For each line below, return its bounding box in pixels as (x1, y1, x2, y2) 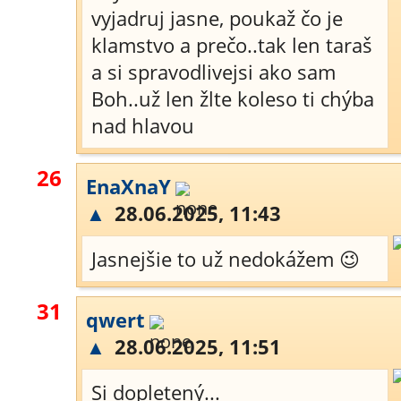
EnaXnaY (86, 173, 171, 200)
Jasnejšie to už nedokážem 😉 (91, 245, 360, 272)
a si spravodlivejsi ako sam (91, 58, 336, 85)
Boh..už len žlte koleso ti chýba (91, 85, 374, 112)
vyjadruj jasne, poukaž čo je (91, 4, 343, 31)
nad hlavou (91, 112, 194, 139)
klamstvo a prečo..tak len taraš (91, 31, 372, 58)
